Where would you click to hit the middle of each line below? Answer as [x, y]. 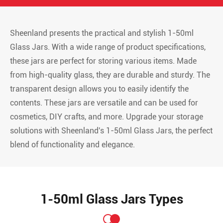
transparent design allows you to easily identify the [99, 89]
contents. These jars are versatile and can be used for [104, 103]
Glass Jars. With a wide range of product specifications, [108, 47]
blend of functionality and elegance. [72, 145]
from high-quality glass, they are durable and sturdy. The [110, 75]
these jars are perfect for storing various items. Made [103, 61]
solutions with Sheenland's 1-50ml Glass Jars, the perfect [111, 131]
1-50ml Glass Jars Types [111, 199]
